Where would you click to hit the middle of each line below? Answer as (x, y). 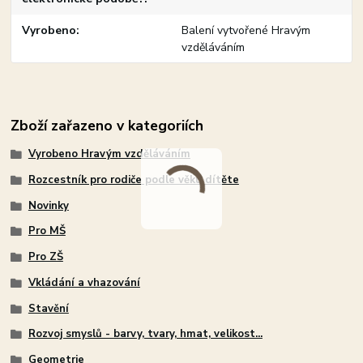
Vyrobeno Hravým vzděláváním (109, 154)
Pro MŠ (47, 231)
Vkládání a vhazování (84, 282)
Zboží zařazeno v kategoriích (107, 126)
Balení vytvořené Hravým (246, 30)
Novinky (48, 205)
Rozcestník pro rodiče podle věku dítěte (133, 179)
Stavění (48, 308)
